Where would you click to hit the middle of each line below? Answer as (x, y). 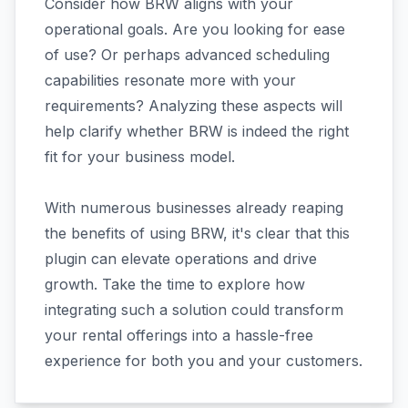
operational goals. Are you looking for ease (195, 29)
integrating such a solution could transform (194, 310)
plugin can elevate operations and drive (181, 259)
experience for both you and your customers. (204, 361)
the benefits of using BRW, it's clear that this (197, 233)
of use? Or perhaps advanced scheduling (187, 55)
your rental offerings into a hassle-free (179, 335)
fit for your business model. (140, 157)
